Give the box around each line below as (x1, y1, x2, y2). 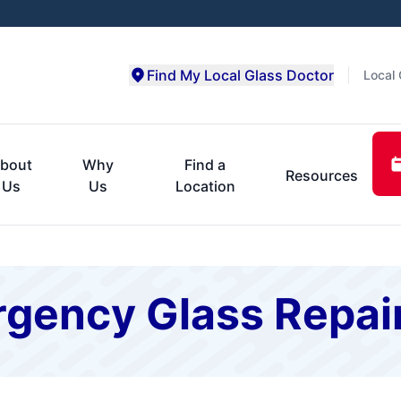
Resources (285, 166, 358, 184)
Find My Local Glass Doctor (147, 66, 334, 84)
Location (175, 176, 235, 195)
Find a (184, 155, 226, 174)
